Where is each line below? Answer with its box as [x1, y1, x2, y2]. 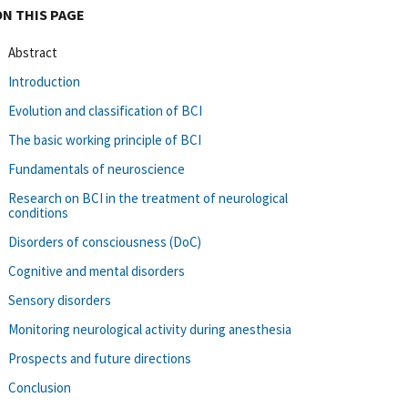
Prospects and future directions [8, 349, 191, 367]
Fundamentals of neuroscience [8, 159, 185, 178]
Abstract [8, 43, 57, 61]
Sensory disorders [8, 291, 111, 309]
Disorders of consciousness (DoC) [8, 232, 201, 250]
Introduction [8, 72, 80, 90]
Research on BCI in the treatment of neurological [8, 189, 288, 207]
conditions [8, 203, 68, 221]
